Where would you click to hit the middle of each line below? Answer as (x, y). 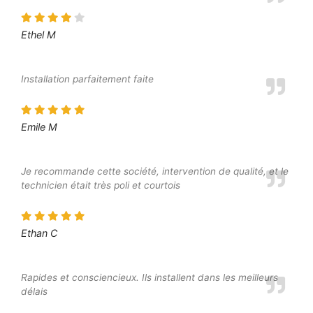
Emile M (39, 126)
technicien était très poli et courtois (101, 185)
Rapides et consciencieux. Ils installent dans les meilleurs (150, 277)
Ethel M (38, 35)
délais (34, 291)
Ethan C (39, 233)
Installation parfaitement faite (87, 79)
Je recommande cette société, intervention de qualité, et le (155, 171)
